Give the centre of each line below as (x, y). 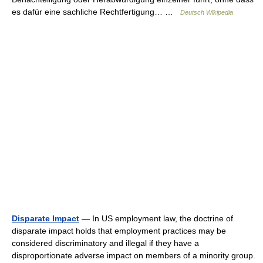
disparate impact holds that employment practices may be (119, 231)
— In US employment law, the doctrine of (156, 218)
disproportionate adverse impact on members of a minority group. (134, 255)
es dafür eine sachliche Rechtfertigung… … (96, 12)
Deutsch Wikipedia (207, 12)
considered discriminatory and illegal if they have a (105, 243)
